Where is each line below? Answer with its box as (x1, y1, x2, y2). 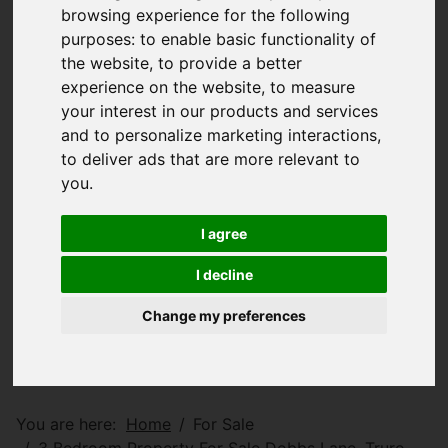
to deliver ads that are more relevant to (61, 149, 361, 170)
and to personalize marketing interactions (61, 125, 378, 146)
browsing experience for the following (61, 5, 351, 26)
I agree (201, 225, 247, 243)
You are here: (16, 413, 126, 434)
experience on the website (61, 77, 262, 98)
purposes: (61, 29, 141, 50)
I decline (195, 266, 253, 284)
